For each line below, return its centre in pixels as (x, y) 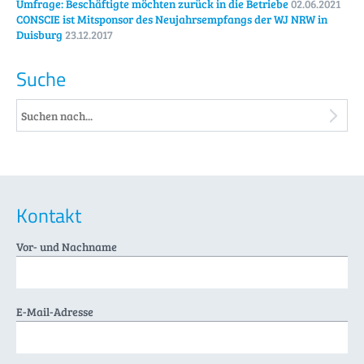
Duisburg (39, 35)
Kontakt (49, 216)
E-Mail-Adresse (55, 312)
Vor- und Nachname (67, 247)
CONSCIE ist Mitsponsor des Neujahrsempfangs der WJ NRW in (172, 19)
